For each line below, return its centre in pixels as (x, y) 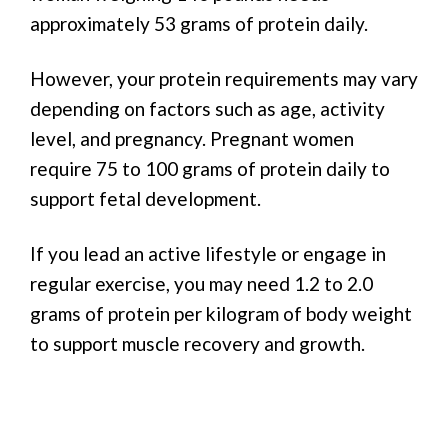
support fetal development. (145, 198)
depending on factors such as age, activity (207, 108)
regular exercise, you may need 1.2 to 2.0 (201, 283)
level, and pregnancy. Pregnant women (192, 138)
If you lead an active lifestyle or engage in (208, 253)
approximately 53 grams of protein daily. (199, 24)
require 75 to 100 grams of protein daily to (210, 168)
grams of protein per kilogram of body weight (221, 313)
